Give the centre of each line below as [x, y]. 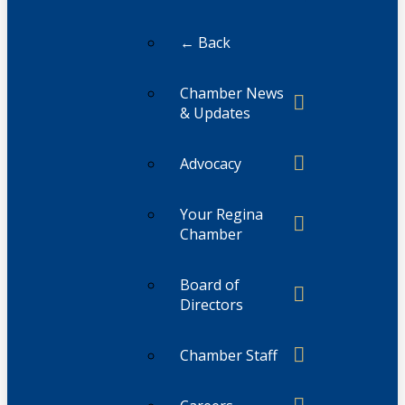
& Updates [215, 113]
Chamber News [231, 94]
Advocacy [210, 164]
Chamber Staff [228, 356]
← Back [205, 43]
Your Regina [221, 215]
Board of [209, 285]
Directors [211, 305]
